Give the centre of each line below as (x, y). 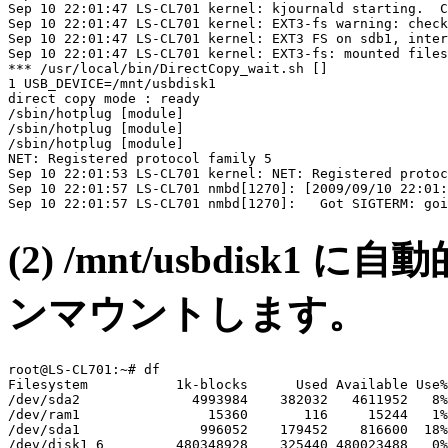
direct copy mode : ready (104, 99)
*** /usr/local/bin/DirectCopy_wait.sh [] (168, 69)
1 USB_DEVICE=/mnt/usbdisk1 (112, 84)
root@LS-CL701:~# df (84, 369)
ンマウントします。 (187, 313)
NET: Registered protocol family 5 (140, 159)
